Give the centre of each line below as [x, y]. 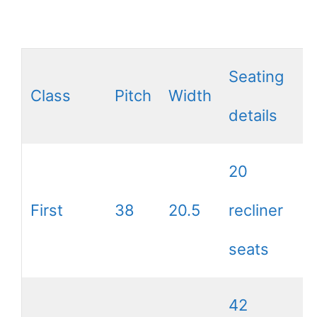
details [253, 116]
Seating [256, 77]
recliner [256, 211]
